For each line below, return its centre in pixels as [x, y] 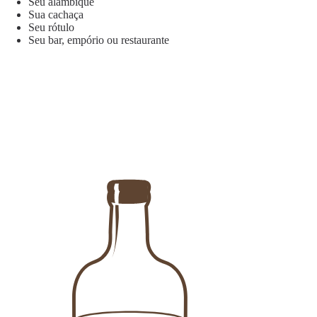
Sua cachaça [56, 15]
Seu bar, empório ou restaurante [99, 40]
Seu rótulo [51, 28]
